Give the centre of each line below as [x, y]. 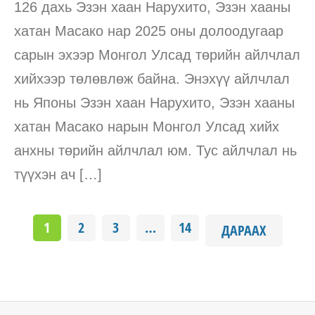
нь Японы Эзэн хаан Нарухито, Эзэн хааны [154, 102]
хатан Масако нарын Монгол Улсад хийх [147, 126]
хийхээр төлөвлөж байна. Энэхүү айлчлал [152, 78]
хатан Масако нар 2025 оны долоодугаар [149, 31]
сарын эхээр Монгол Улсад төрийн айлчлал [157, 54]
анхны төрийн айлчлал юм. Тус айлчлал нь [155, 150]
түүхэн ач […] [58, 174]
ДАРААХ [244, 230]
